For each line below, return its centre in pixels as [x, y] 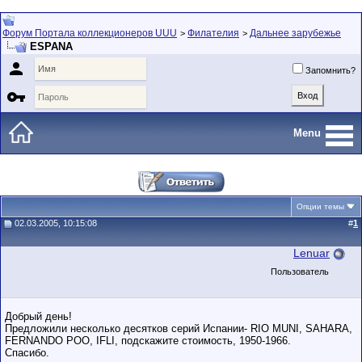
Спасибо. [27, 353]
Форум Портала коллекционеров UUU [90, 33]
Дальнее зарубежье [295, 33]
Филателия [213, 33]
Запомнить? [330, 70]
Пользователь [300, 271]
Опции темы [320, 206]
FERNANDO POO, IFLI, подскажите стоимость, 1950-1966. [148, 341]
